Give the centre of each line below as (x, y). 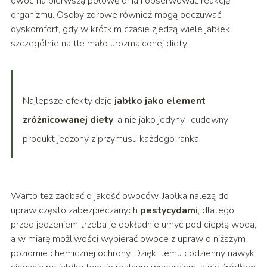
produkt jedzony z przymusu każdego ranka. (111, 139)
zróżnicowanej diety (68, 120)
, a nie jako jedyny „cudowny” (172, 120)
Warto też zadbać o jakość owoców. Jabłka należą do (119, 196)
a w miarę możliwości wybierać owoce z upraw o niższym (128, 239)
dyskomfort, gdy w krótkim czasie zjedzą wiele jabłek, (121, 30)
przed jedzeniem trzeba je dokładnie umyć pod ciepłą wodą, (133, 225)
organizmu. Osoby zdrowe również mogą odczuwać (116, 15)
